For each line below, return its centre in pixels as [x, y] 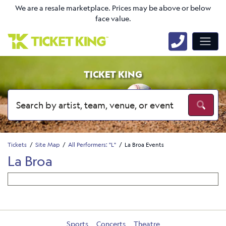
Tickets [17, 144]
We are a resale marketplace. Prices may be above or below [113, 8]
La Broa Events [144, 144]
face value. [113, 19]
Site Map [47, 144]
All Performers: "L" [92, 144]
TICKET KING [113, 74]
